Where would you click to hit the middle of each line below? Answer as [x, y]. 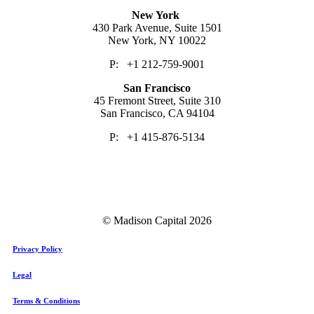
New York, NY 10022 [157, 40]
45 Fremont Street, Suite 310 [157, 100]
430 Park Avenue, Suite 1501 [157, 27]
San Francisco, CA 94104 [157, 113]
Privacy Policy [37, 248]
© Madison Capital [146, 220]
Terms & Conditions [46, 300]
